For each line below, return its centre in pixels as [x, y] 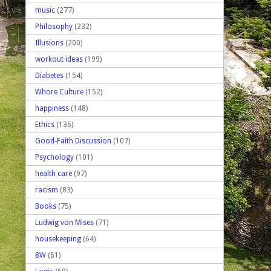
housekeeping [58, 239]
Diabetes [49, 75]
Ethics [45, 124]
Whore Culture [59, 92]
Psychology [54, 157]
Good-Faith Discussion [73, 141]
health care [54, 173]
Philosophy [54, 26]
